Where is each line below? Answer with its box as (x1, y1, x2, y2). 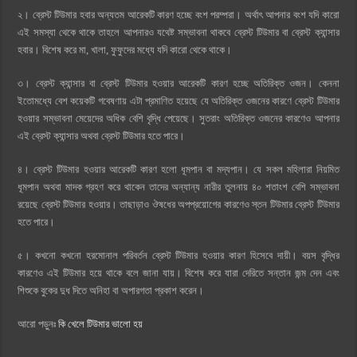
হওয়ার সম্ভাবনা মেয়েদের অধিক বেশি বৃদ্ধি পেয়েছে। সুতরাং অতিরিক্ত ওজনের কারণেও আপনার (18, 112, 339, 124)
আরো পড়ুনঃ (18, 317, 59, 330)
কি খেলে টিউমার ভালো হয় (58, 317, 143, 330)
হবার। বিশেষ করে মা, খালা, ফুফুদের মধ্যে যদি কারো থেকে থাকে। (18, 43, 233, 56)
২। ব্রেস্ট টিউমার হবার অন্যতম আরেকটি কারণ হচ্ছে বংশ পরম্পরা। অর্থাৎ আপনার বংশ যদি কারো (18, 8, 339, 21)
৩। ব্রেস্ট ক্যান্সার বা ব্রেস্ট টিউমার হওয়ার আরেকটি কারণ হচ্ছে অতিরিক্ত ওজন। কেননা (18, 76, 339, 89)
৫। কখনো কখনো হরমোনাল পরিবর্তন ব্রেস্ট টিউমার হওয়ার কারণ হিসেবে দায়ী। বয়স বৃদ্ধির (18, 249, 339, 261)
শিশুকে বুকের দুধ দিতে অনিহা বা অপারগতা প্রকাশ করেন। (18, 284, 205, 296)
